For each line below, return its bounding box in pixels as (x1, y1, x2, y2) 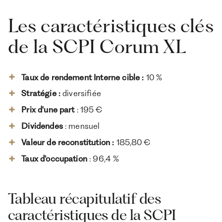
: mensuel (65, 121, 100, 131)
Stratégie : (21, 88, 63, 99)
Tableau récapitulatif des (7, 189, 161, 207)
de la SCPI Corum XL (7, 35, 186, 57)
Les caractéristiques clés (7, 14, 214, 37)
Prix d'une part (21, 105, 75, 115)
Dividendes (21, 121, 65, 131)
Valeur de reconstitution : (21, 137, 116, 147)
